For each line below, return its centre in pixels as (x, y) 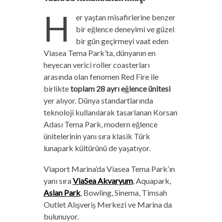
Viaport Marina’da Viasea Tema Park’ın (109, 169)
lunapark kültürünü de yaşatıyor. (97, 148)
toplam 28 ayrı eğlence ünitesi (120, 89)
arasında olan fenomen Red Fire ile (101, 77)
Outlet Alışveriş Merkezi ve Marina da (108, 205)
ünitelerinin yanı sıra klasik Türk (97, 136)
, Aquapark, (152, 181)
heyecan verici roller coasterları (96, 65)
